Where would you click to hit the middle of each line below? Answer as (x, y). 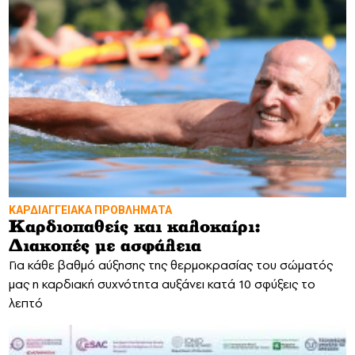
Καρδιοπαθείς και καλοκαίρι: (135, 227)
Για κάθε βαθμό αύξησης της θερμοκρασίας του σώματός (171, 265)
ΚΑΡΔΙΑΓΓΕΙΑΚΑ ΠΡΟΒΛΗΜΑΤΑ (90, 210)
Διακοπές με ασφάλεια (105, 246)
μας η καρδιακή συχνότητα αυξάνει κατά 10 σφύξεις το (162, 284)
